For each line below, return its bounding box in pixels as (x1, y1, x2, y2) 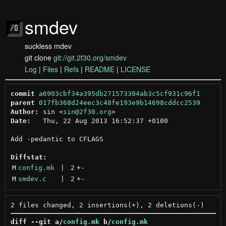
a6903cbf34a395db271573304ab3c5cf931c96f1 (38, 89, 200, 97)
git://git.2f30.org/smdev (53, 52, 127, 63)
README (85, 64, 115, 74)
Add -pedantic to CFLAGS (10, 135, 103, 143)
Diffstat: (10, 153, 47, 161)
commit (10, 89, 35, 97)
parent (10, 98, 35, 106)
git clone (25, 52, 53, 63)
